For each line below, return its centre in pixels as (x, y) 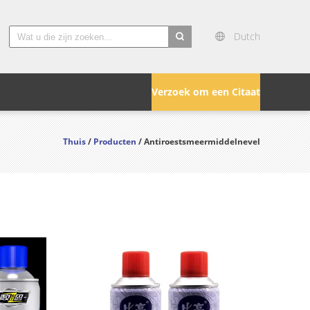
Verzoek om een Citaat (206, 92)
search (184, 56)
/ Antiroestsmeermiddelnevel (198, 142)
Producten (115, 142)
